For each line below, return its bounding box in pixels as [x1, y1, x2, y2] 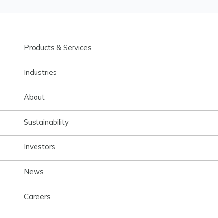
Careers [24, 192, 51, 201]
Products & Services [24, 43, 91, 52]
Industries [24, 68, 57, 77]
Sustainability [24, 117, 69, 127]
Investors [24, 142, 55, 151]
